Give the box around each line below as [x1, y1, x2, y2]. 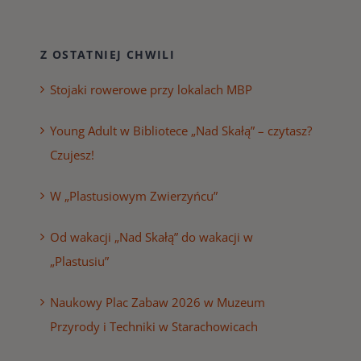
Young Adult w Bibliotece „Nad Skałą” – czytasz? [49, 122, 312, 139]
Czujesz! [49, 147, 94, 164]
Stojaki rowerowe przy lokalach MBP [49, 81, 252, 98]
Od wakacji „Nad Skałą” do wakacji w [49, 229, 253, 246]
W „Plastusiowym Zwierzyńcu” [49, 188, 218, 205]
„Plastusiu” [49, 253, 109, 270]
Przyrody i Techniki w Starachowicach [49, 318, 258, 335]
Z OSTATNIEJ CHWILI [39, 47, 176, 63]
